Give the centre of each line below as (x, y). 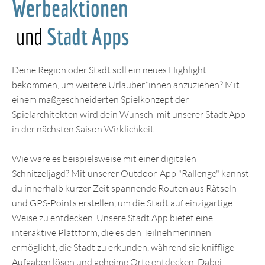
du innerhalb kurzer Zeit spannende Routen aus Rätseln (124, 188)
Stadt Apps (88, 36)
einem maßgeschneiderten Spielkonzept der (100, 99)
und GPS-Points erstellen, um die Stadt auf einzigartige (122, 203)
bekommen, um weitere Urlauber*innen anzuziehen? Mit (126, 85)
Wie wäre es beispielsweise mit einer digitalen (104, 159)
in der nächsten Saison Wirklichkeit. (85, 129)
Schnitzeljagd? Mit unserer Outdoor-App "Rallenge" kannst (130, 173)
